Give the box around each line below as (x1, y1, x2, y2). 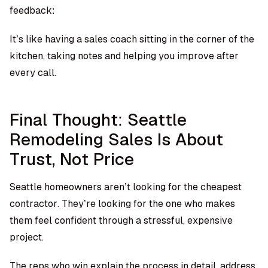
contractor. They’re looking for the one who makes (10, 197, 235, 210)
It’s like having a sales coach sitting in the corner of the (10, 33, 254, 45)
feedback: (10, 4, 54, 17)
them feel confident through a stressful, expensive (10, 214, 233, 227)
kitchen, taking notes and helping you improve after (10, 50, 239, 62)
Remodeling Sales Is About (10, 129, 223, 150)
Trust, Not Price (10, 148, 134, 170)
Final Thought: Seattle (10, 109, 187, 130)
